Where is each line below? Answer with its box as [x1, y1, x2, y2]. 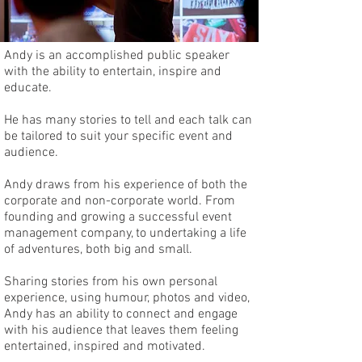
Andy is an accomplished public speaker [4, 48, 229, 64]
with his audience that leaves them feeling [4, 322, 238, 339]
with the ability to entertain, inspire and [4, 64, 221, 80]
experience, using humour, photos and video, [4, 290, 250, 306]
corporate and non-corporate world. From [4, 193, 235, 209]
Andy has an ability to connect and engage [4, 306, 238, 322]
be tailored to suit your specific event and [4, 128, 233, 145]
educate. [4, 80, 55, 96]
